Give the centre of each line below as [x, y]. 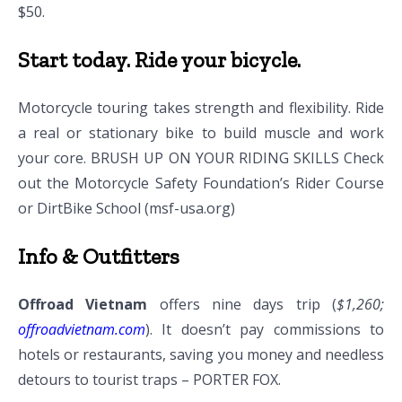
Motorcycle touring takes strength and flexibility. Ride [201, 107]
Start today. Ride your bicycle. [159, 59]
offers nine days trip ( [242, 304]
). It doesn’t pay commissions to [265, 329]
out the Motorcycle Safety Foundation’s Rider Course [201, 183]
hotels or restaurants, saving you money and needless [201, 354]
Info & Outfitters [99, 256]
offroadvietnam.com [82, 329]
